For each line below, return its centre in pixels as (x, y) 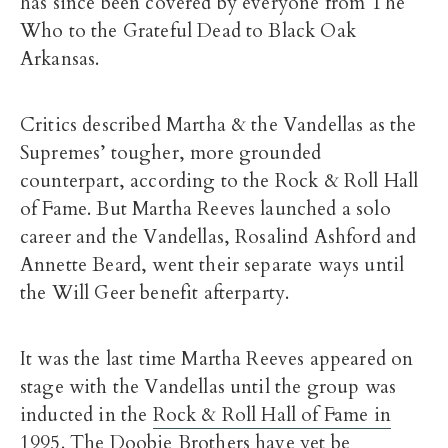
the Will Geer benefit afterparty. (155, 293)
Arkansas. (60, 59)
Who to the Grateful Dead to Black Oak (188, 31)
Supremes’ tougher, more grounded (171, 153)
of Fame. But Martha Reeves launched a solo (205, 209)
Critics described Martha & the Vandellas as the (218, 125)
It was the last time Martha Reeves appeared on (217, 359)
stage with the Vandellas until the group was (208, 387)
